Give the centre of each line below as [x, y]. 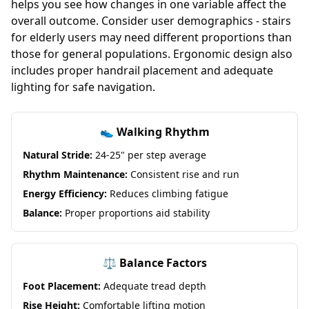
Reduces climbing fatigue [168, 193]
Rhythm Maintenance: [75, 174]
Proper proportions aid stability [136, 213]
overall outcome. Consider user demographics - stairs [151, 21]
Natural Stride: [58, 155]
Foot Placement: [62, 286]
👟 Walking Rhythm [154, 132]
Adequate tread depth [153, 286]
